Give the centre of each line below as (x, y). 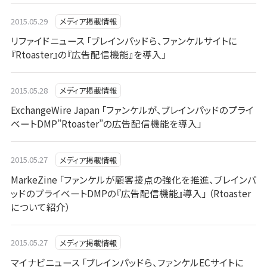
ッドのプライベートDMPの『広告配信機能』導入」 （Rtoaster (131, 193)
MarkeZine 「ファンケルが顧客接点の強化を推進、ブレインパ (133, 179)
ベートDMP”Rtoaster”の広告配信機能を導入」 (106, 124)
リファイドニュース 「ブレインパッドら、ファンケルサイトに (124, 41)
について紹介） (40, 207)
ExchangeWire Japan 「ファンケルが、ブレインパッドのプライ (132, 110)
